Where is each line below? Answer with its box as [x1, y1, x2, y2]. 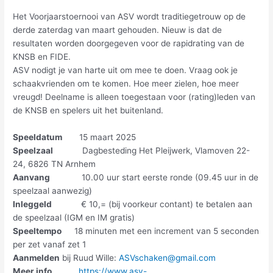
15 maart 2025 [62, 132, 136, 142]
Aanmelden [13, 252, 60, 263]
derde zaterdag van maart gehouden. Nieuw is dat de [13, 25, 222, 35]
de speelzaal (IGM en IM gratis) [13, 212, 135, 222]
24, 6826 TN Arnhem [13, 158, 96, 169]
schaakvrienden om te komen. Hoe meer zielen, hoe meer [13, 79, 239, 89]
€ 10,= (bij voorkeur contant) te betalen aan [52, 199, 253, 209]
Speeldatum [13, 132, 63, 142]
